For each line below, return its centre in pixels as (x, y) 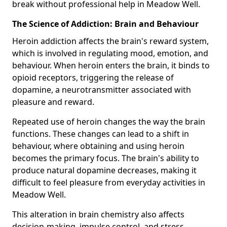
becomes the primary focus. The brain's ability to (106, 158)
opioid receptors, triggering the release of (93, 77)
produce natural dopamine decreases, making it (104, 170)
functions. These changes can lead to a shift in (101, 134)
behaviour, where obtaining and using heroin (98, 146)
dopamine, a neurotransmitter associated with (102, 89)
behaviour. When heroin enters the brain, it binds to (111, 65)
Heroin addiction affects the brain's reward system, (110, 41)
